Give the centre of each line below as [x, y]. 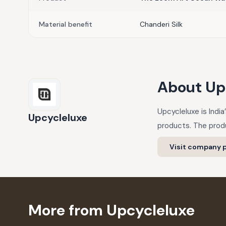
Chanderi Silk [161, 24]
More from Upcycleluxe [111, 210]
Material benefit [66, 24]
